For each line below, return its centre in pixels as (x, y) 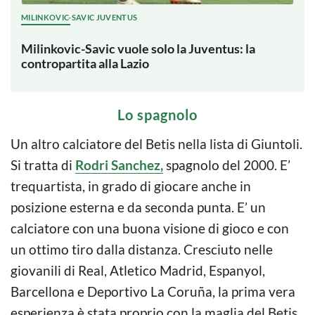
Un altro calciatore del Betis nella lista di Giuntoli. (156, 144)
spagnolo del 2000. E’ (227, 165)
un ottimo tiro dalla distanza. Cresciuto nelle (142, 250)
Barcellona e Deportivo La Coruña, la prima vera (153, 292)
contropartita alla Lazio (85, 64)
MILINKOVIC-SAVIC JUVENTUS (79, 18)
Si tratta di (43, 165)
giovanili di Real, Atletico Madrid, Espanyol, (138, 271)
